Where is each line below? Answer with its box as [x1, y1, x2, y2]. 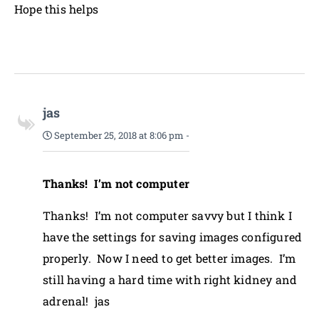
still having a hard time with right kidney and [43, 272, 298, 287]
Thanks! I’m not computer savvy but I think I [43, 208, 293, 223]
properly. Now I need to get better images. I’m [43, 251, 296, 266]
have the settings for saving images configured [43, 229, 303, 244]
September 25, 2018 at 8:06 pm [52, 129, 184, 142]
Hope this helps [14, 1, 98, 16]
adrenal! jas [43, 293, 110, 308]
